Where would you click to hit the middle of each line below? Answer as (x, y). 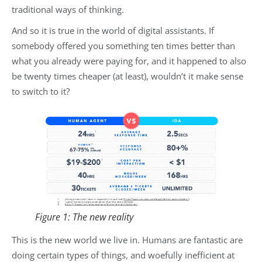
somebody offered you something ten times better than (123, 46)
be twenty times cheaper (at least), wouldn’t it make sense (127, 76)
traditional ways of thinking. (69, 10)
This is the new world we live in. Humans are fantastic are (127, 240)
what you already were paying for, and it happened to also (129, 61)
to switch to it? (42, 92)
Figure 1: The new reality (84, 217)
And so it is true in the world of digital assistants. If (113, 31)
